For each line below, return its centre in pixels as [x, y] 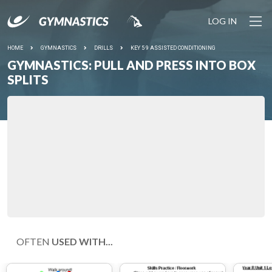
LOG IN [223, 21]
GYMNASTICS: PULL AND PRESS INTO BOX [131, 65]
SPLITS [28, 80]
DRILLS [104, 48]
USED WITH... [82, 241]
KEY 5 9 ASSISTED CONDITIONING [173, 48]
